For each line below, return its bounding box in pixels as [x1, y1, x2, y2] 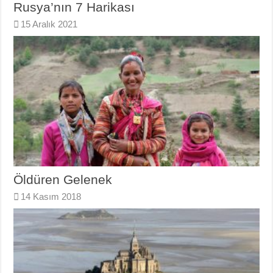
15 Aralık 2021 [21, 18, 78, 29]
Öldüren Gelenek [13, 172, 113, 187]
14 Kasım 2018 [21, 191, 82, 202]
